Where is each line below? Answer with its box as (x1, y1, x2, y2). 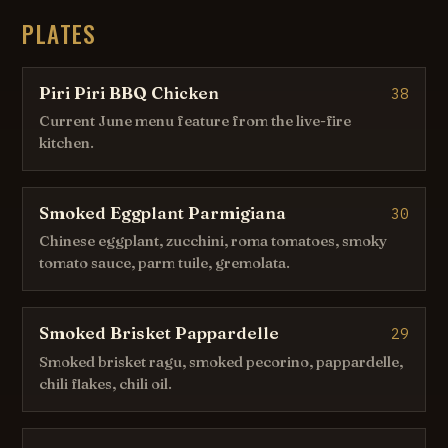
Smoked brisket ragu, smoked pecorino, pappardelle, (39, 352, 404, 371)
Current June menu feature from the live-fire (39, 112, 352, 131)
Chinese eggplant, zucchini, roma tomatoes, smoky (39, 232, 388, 251)
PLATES (22, 15, 97, 51)
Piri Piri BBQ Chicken (39, 82, 220, 103)
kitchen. (39, 134, 95, 153)
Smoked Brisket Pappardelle (39, 323, 280, 344)
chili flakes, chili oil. (39, 374, 173, 393)
